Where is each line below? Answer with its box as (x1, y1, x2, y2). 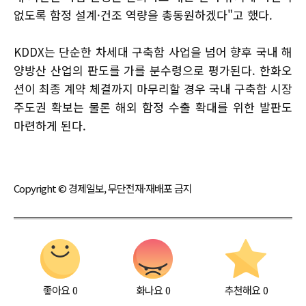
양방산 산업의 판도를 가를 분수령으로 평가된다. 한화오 (14, 61, 292, 79)
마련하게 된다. (14, 117, 86, 135)
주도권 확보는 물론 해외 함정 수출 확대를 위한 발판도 (14, 98, 292, 116)
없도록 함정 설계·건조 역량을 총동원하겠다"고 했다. (14, 6, 273, 24)
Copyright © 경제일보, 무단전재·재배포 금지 (14, 181, 192, 196)
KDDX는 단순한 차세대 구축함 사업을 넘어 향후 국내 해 (14, 43, 292, 61)
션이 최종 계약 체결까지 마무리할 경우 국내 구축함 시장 (14, 80, 292, 98)
